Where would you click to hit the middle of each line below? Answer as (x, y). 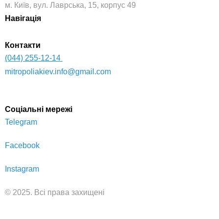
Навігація (23, 18)
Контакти (23, 45)
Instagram (22, 169)
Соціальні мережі (39, 109)
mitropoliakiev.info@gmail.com (58, 71)
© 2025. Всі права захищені (55, 192)
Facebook (22, 145)
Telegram (21, 122)
